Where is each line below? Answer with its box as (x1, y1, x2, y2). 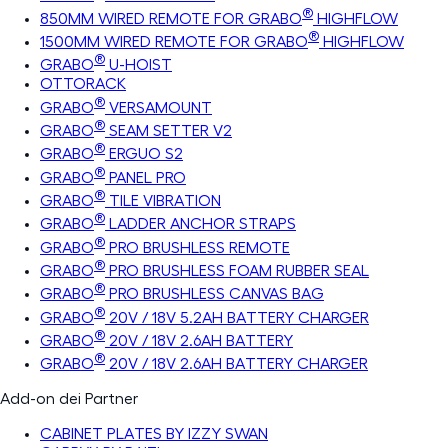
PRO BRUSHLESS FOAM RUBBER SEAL (105, 262, 369, 279)
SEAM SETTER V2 (105, 122, 232, 139)
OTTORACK (40, 76, 126, 93)
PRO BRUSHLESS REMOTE (105, 239, 290, 256)
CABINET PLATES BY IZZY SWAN (40, 426, 268, 443)
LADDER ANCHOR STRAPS (105, 216, 296, 233)
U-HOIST (105, 57, 172, 74)
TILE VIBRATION (105, 192, 221, 209)
